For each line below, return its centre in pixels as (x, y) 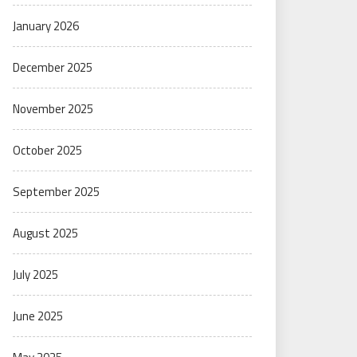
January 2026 (46, 26)
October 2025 (47, 150)
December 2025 (53, 67)
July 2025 (35, 275)
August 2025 (45, 233)
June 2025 (38, 316)
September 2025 (56, 192)
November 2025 (53, 109)
